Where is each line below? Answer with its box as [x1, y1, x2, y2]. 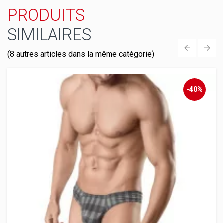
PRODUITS [7, 5, 85, 25]
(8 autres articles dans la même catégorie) [7, 49, 154, 59]
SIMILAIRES [7, 25, 91, 45]
